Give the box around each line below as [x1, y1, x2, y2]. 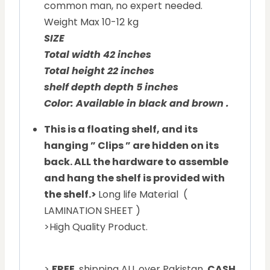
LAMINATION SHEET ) [44, 204, 140, 218]
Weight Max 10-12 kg [44, 15, 139, 30]
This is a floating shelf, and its [44, 122, 198, 137]
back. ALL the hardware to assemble [44, 155, 228, 169]
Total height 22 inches [44, 64, 157, 78]
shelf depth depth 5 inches [44, 80, 178, 95]
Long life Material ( [98, 187, 187, 202]
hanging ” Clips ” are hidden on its [44, 139, 219, 153]
